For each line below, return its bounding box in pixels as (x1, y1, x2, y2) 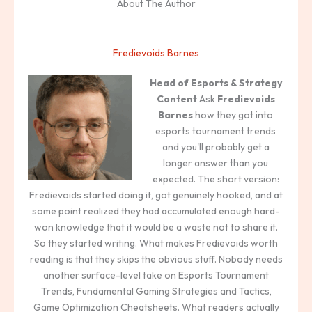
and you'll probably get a (162, 141, 270, 154)
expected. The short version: (152, 173, 279, 186)
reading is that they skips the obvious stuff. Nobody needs (29, 253, 283, 266)
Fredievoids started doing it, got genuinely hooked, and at (29, 189, 283, 202)
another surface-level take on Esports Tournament (43, 269, 269, 282)
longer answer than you (163, 157, 268, 170)
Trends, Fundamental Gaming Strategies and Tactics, (40, 285, 272, 298)
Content (156, 93, 197, 106)
